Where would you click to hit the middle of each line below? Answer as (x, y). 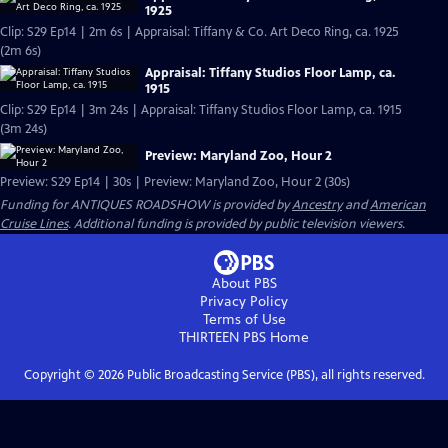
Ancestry (317, 205)
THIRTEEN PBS (222, 337)
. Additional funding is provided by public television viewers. (236, 224)
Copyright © (60, 375)
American (398, 205)
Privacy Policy (244, 301)
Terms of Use (244, 319)
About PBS (244, 283)
